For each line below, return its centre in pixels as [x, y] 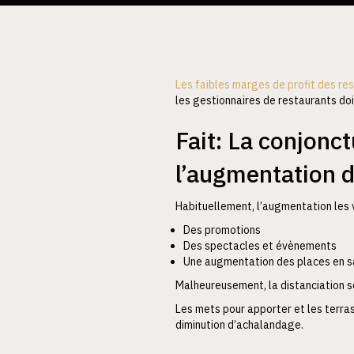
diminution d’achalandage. [239, 324]
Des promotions [222, 230]
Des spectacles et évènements [260, 245]
